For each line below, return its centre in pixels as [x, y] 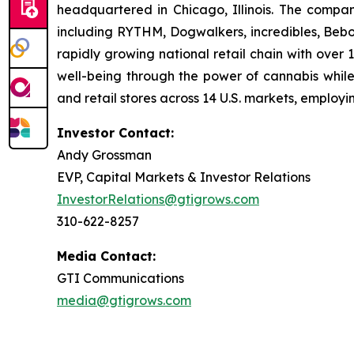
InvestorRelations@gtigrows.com [158, 199]
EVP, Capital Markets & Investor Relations [184, 177]
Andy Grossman [104, 155]
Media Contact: [106, 256]
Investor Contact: [115, 133]
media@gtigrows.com [124, 300]
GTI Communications [121, 278]
